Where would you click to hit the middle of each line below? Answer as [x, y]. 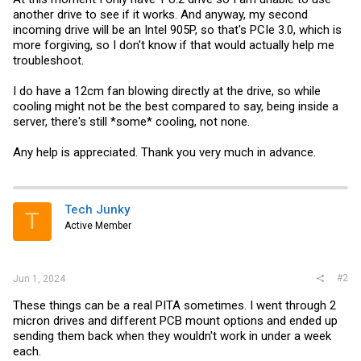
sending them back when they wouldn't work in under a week [172, 336]
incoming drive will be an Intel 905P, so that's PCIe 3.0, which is [177, 29]
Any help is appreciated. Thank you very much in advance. [164, 152]
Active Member [98, 225]
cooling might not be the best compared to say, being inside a [176, 106]
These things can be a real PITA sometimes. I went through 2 [174, 305]
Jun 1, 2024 [39, 279]
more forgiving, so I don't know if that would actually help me [174, 45]
